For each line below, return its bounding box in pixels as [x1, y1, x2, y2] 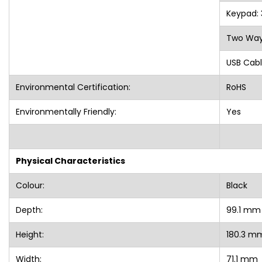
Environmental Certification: [15, 81, 130, 93]
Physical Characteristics [15, 154, 125, 167]
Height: [15, 228, 44, 240]
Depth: [15, 204, 43, 216]
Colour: [15, 179, 44, 191]
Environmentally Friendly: [15, 105, 116, 118]
